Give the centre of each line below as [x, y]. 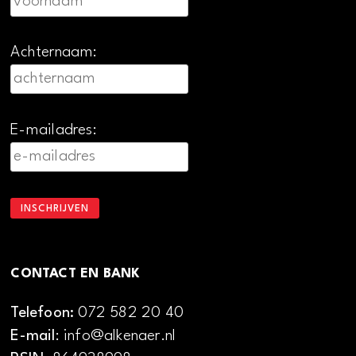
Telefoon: [44, 313]
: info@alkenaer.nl [116, 337]
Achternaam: [54, 53]
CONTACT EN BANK [75, 273]
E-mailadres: [54, 130]
